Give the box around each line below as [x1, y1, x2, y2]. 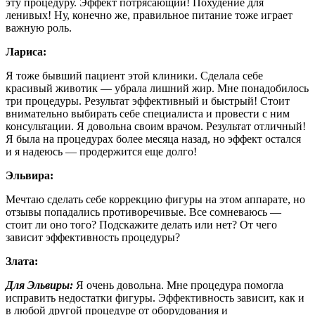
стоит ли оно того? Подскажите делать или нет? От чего [6, 218, 277, 231]
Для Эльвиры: [6, 278, 73, 291]
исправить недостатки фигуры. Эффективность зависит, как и [6, 291, 304, 304]
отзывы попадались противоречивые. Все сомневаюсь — [6, 205, 281, 218]
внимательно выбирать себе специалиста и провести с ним [6, 107, 290, 120]
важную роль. [6, 21, 72, 34]
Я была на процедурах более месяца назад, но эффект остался [6, 132, 301, 145]
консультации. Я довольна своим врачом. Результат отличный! [6, 120, 306, 132]
